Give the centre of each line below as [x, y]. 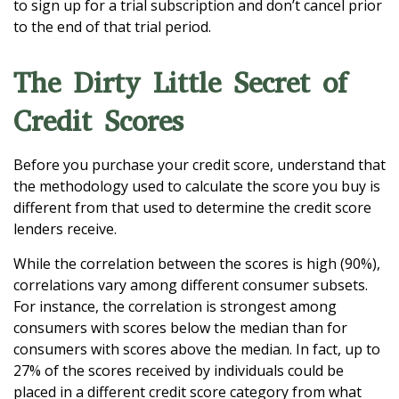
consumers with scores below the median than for [180, 328]
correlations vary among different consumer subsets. [191, 285]
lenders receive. [65, 229]
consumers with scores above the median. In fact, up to [197, 349]
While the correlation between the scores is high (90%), [197, 264]
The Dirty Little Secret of [180, 83]
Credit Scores [98, 122]
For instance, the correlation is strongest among [175, 306]
